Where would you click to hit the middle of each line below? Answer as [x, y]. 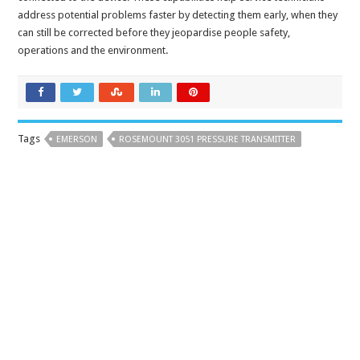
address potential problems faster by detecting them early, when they [178, 15]
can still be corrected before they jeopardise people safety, [154, 33]
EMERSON [77, 140]
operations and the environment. [93, 51]
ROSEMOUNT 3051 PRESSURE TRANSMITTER [208, 140]
